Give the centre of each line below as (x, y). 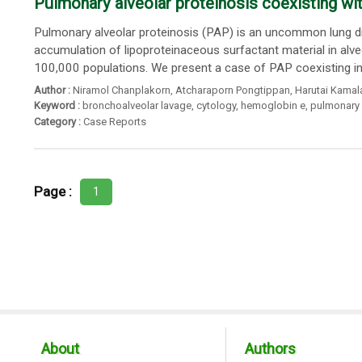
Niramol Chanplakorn (121, 90)
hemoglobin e (273, 106)
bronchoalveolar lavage (137, 106)
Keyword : (57, 106)
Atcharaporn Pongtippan (232, 90)
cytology (216, 106)
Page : (53, 192)
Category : (57, 121)
